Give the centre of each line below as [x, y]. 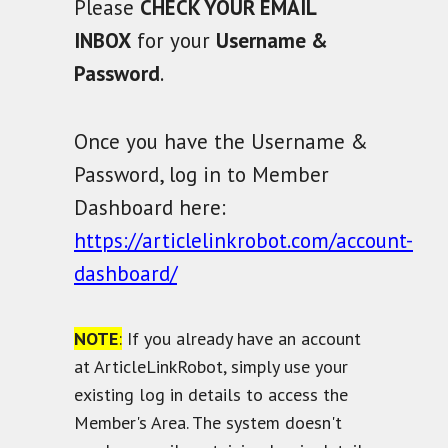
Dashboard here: [150, 207]
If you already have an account [241, 338]
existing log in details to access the [211, 394]
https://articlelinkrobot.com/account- [243, 240]
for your [173, 40]
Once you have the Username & [221, 141]
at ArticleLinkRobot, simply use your [211, 366]
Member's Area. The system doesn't [208, 422]
